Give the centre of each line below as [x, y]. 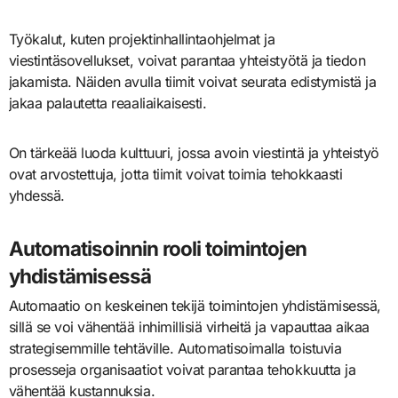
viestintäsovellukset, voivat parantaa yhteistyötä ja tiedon [187, 60]
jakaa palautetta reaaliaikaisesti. [107, 103]
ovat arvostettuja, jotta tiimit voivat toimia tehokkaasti [175, 174]
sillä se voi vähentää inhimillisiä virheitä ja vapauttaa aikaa [189, 327]
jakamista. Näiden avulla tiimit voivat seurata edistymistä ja [192, 81]
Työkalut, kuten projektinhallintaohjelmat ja [142, 39]
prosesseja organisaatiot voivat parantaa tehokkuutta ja [182, 370]
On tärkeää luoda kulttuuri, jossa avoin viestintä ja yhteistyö [194, 152]
